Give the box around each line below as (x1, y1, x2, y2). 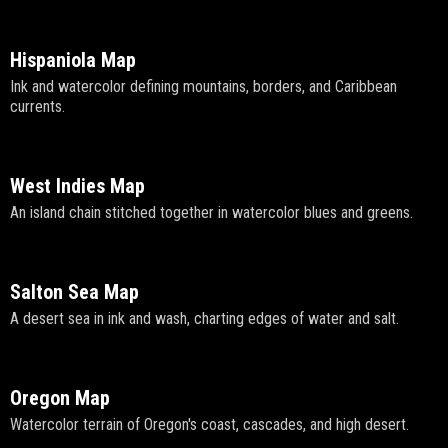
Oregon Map (10, 386, 110, 411)
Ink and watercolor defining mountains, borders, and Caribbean (10, 77, 397, 97)
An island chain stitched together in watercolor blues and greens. (10, 203, 413, 223)
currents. (10, 97, 65, 117)
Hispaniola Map (10, 48, 136, 73)
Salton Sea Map (10, 280, 139, 305)
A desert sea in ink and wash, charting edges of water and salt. (10, 309, 399, 329)
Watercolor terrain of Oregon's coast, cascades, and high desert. (10, 415, 409, 435)
